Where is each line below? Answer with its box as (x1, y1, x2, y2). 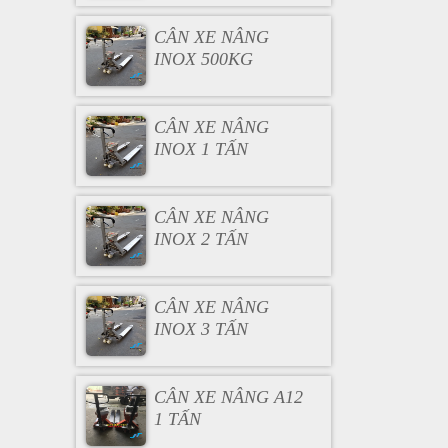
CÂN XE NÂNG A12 (153, 387, 303, 407)
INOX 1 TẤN (153, 139, 248, 159)
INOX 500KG (153, 49, 253, 69)
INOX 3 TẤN (153, 319, 248, 339)
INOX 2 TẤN (153, 229, 248, 249)
